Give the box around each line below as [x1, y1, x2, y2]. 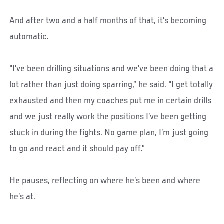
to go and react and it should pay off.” [9, 143, 145, 154]
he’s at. [9, 191, 36, 202]
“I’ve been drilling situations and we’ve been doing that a [9, 63, 214, 74]
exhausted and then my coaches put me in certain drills [9, 95, 212, 106]
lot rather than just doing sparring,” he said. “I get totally [9, 79, 213, 90]
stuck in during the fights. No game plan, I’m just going [9, 127, 209, 138]
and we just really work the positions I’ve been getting [9, 111, 207, 122]
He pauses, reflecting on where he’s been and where [9, 175, 201, 186]
